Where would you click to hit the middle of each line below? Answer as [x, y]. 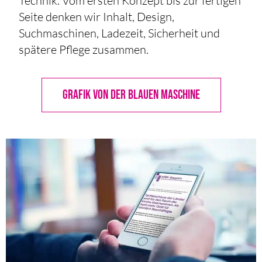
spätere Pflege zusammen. [84, 49]
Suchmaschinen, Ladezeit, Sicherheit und [120, 33]
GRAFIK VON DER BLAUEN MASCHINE [131, 95]
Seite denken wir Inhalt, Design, [97, 16]
